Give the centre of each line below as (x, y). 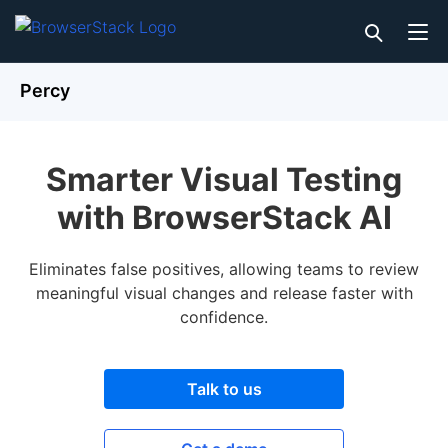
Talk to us (224, 389)
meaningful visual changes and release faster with (224, 293)
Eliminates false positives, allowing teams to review (224, 269)
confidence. (224, 317)
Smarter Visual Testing (224, 179)
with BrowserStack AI (224, 217)
